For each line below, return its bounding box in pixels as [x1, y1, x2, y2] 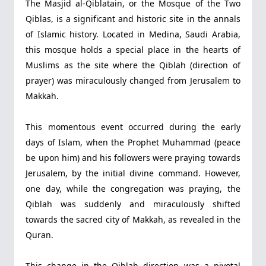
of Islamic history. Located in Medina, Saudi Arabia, [26, 28, 240, 40]
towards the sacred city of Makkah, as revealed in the [26, 214, 240, 226]
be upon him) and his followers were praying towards [26, 152, 240, 164]
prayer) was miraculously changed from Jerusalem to [26, 75, 240, 87]
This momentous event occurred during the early [26, 121, 240, 133]
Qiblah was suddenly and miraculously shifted [26, 198, 240, 210]
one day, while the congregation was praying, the [26, 183, 240, 195]
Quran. [26, 229, 54, 241]
